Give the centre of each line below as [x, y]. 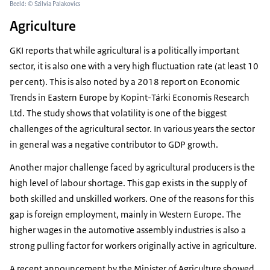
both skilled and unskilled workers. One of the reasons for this [132, 199]
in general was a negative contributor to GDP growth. [114, 145]
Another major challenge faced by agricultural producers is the [132, 168]
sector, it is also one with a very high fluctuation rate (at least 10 [134, 66]
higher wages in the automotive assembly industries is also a [128, 230]
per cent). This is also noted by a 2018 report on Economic [125, 82]
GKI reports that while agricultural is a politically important [124, 51]
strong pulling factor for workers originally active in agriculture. [133, 246]
